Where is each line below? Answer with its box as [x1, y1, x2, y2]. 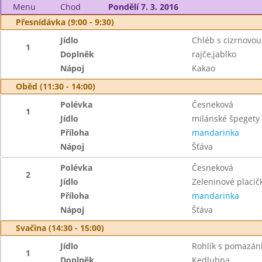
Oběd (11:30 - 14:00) [16, 81, 95, 92]
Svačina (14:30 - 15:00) [16, 222, 104, 233]
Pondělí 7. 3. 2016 [108, 1, 178, 12]
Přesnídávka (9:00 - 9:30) [16, 16, 114, 27]
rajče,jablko [191, 49, 236, 60]
